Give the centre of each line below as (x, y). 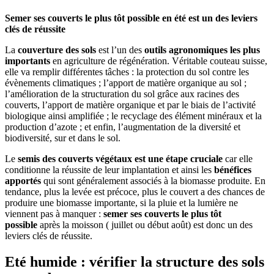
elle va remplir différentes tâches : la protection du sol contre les (127, 72)
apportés (24, 181)
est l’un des (120, 50)
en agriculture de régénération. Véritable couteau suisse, (159, 61)
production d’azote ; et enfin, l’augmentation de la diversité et (123, 127)
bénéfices (233, 170)
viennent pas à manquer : (54, 214)
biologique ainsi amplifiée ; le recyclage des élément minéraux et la (133, 116)
